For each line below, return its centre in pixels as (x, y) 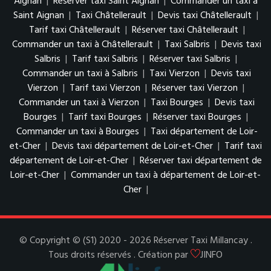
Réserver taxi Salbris (190, 60)
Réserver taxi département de (201, 161)
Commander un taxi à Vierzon (79, 103)
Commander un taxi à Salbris (80, 74)
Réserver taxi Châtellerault (185, 31)
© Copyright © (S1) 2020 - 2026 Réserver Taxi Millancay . (135, 241)
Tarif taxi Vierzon (105, 89)
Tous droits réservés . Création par (119, 256)
